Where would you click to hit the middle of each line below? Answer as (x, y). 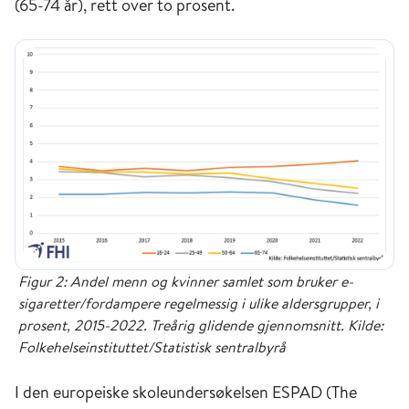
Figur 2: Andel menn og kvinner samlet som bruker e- (186, 281)
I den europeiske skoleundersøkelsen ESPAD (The (186, 392)
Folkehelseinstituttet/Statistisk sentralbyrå (152, 346)
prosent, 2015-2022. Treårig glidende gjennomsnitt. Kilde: (201, 325)
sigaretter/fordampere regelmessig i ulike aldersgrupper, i (199, 303)
